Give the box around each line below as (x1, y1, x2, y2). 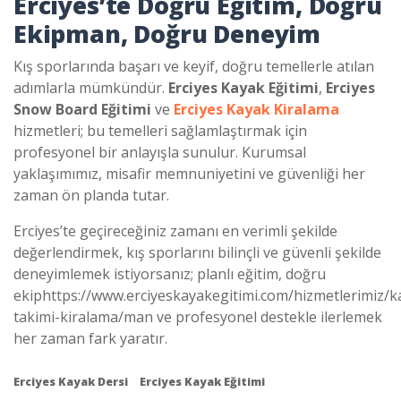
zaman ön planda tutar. (13, 184, 169, 205)
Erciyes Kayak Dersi (13, 373, 128, 389)
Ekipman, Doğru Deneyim (13, 17, 321, 50)
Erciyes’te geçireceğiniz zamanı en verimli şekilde (13, 220, 337, 241)
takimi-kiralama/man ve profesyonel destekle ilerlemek (13, 306, 382, 327)
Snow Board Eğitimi (13, 98, 151, 119)
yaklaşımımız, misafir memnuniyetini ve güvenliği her (13, 163, 365, 183)
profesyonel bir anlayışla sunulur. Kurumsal (13, 141, 306, 162)
